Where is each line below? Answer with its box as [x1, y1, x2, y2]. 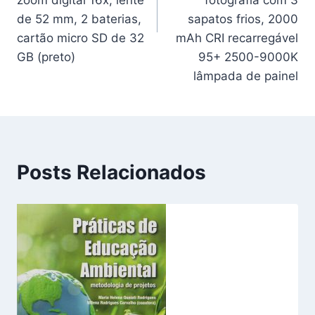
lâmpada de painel [193, 69, 298, 84]
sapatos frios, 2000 [188, 12, 298, 27]
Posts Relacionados [17, 160, 206, 185]
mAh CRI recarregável [176, 31, 298, 46]
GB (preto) [17, 50, 75, 65]
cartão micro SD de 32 [17, 31, 144, 46]
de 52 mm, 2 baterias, [17, 12, 141, 27]
